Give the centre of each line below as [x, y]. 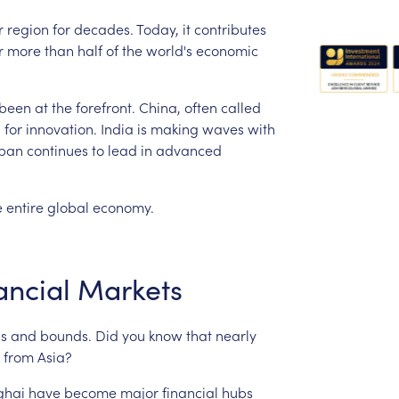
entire [24, 206]
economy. [123, 206]
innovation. [61, 128]
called [240, 106]
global [68, 206]
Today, [157, 28]
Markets [130, 288]
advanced [188, 149]
